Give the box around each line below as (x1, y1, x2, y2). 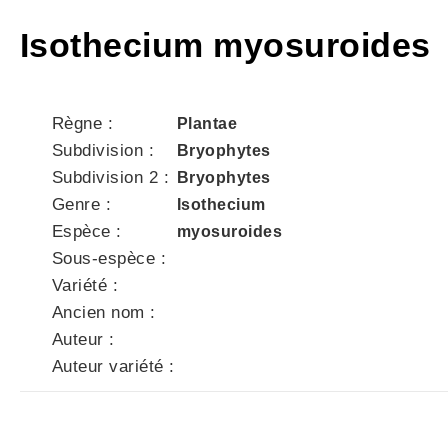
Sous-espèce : (52, 249, 167, 268)
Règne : (52, 114, 114, 133)
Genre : (52, 195, 112, 214)
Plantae (177, 115, 238, 132)
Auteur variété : (52, 357, 175, 376)
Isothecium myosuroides (20, 26, 441, 64)
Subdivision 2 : (52, 168, 170, 187)
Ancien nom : (52, 303, 156, 322)
